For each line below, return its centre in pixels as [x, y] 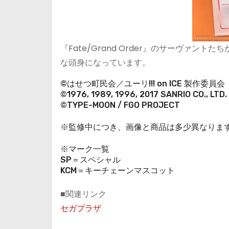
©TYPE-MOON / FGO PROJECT [120, 105]
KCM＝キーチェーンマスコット [118, 170]
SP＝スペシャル [90, 160]
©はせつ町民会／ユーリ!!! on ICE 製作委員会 [143, 84]
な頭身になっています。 [105, 63]
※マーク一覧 [85, 149]
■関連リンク [83, 194]
